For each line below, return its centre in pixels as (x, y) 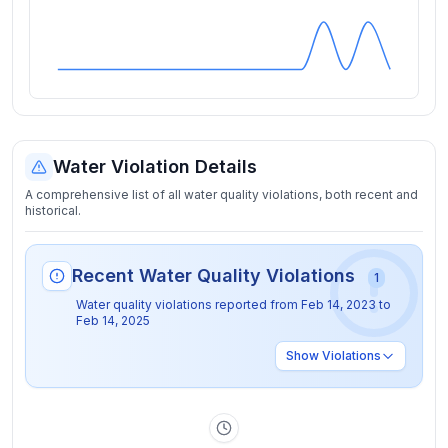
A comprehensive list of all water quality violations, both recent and (221, 194)
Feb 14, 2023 (338, 304)
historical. (53, 210)
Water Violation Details (155, 166)
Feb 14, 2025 (113, 320)
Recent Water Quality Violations (216, 275)
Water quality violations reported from (188, 304)
